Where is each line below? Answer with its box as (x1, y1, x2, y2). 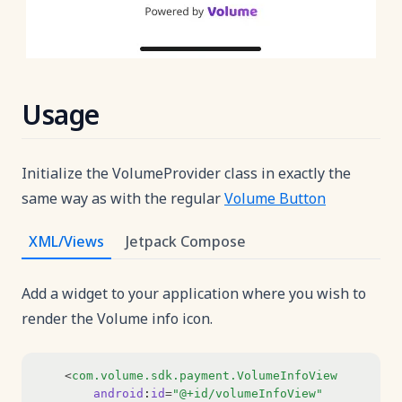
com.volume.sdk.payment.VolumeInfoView (72, 369, 337, 382)
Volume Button (224, 188, 326, 208)
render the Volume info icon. (22, 309, 213, 328)
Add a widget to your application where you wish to (22, 284, 366, 303)
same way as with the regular (22, 188, 224, 208)
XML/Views (29, 232, 104, 251)
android (93, 387, 144, 400)
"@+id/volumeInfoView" (172, 387, 323, 400)
